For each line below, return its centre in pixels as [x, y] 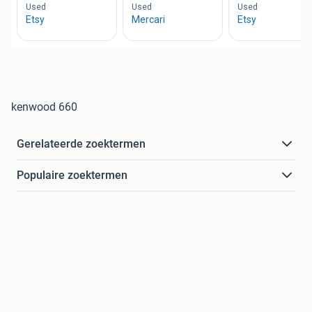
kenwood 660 [44, 107]
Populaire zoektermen [72, 175]
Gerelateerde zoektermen [81, 144]
